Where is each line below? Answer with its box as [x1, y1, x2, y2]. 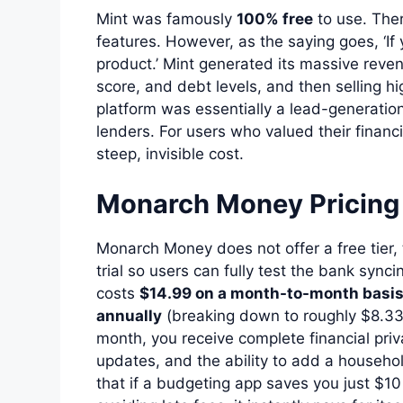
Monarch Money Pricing [96, 187, 399, 219]
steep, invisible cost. [96, 145, 244, 164]
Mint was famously [96, 10, 237, 29]
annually [96, 306, 162, 325]
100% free [237, 10, 313, 29]
